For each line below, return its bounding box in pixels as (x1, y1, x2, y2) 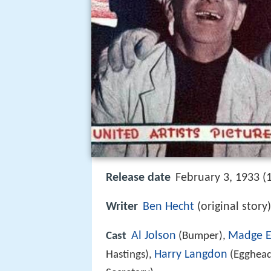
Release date (106, 172, 171, 184)
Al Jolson (131, 230, 176, 243)
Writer (106, 201, 138, 214)
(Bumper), (176, 230, 228, 243)
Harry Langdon (154, 249, 227, 261)
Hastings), (106, 249, 154, 261)
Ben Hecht (143, 201, 194, 214)
